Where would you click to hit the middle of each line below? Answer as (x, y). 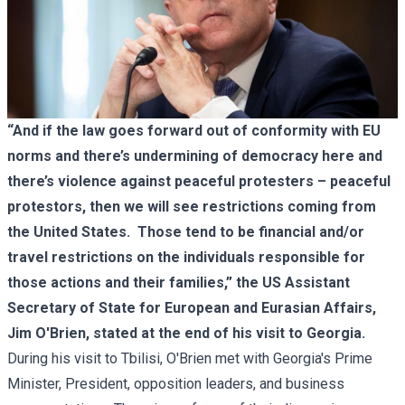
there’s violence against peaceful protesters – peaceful (199, 181)
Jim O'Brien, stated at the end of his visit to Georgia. (186, 333)
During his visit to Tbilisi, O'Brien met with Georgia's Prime (190, 358)
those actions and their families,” (122, 282)
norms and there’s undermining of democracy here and (195, 155)
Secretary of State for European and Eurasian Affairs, (192, 307)
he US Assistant (296, 282)
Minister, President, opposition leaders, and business (176, 383)
